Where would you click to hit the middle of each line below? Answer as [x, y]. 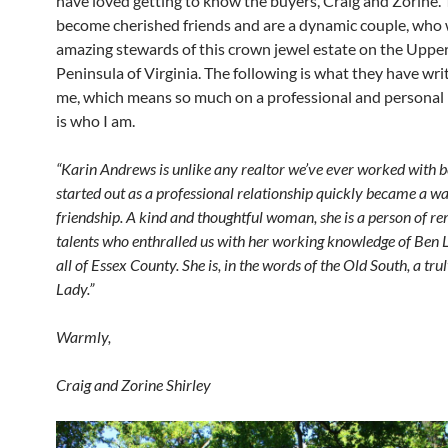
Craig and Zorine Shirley [133, 384]
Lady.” [75, 288]
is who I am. [95, 120]
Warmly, [83, 336]
